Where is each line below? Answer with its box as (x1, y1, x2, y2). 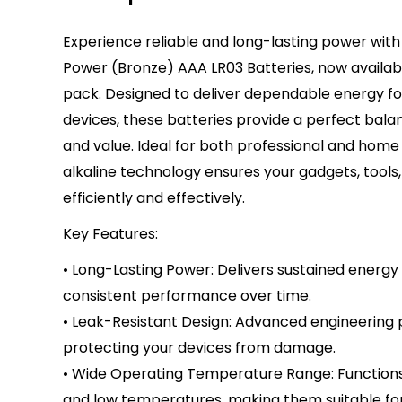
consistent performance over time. (63, 285, 311, 307)
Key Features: (63, 223, 158, 245)
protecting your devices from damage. (63, 337, 336, 359)
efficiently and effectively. (63, 188, 245, 209)
